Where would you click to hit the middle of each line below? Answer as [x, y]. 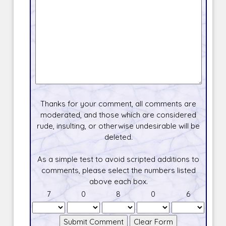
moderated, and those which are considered [119, 115]
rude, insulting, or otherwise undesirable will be [119, 126]
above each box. [118, 182]
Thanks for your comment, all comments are [119, 104]
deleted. [118, 137]
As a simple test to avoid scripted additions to [119, 159]
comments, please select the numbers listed [118, 171]
